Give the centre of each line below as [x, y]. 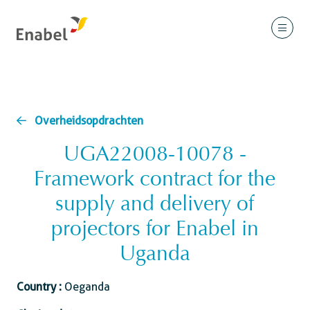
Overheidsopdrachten [89, 121]
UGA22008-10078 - [155, 156]
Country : [40, 287]
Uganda [155, 255]
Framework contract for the [155, 181]
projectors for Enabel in [155, 230]
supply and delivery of [155, 206]
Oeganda [87, 287]
